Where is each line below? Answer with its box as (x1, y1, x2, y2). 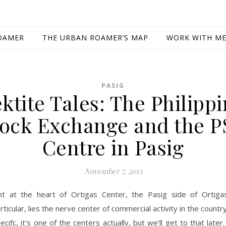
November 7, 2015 (84, 166, 142, 176)
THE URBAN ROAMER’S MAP (42, 33, 148, 42)
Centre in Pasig (42, 134, 184, 160)
